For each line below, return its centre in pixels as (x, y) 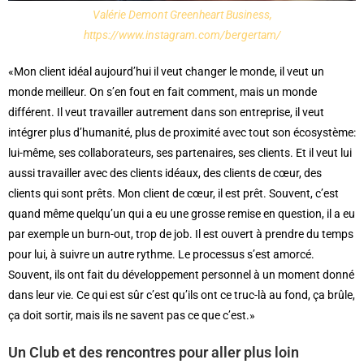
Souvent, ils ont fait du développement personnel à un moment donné (181, 274)
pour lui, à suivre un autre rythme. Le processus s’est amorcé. (161, 254)
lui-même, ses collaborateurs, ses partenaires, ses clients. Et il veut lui (180, 152)
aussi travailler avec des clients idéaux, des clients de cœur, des (165, 173)
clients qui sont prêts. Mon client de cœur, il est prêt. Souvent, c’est (173, 193)
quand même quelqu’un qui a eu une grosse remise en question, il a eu (182, 213)
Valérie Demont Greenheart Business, (182, 14)
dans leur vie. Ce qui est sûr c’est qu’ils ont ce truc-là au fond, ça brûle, (182, 295)
